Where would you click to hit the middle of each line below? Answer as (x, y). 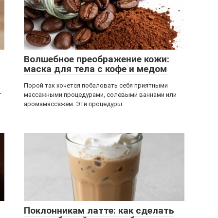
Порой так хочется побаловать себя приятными (96, 85)
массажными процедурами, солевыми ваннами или (100, 95)
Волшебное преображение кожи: (97, 59)
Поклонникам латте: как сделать (99, 210)
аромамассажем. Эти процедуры (73, 104)
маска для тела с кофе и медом (95, 69)
